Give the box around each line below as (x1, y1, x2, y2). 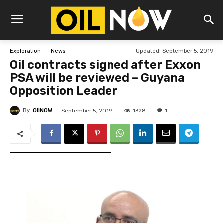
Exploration (10, 48, 41, 55)
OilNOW (33, 107, 52, 114)
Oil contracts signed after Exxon (10, 58, 201, 72)
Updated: (136, 48, 161, 54)
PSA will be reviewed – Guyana (10, 71, 185, 85)
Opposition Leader (10, 84, 117, 98)
